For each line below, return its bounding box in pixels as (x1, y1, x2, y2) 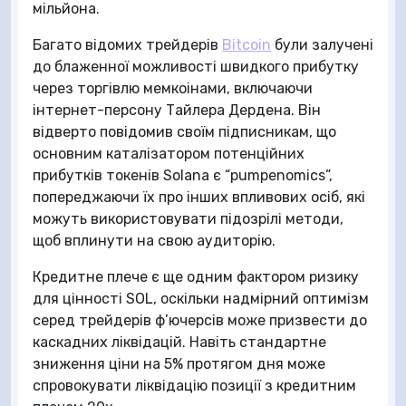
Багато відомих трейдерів (33, 36, 222, 53)
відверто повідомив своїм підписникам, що (33, 123, 336, 140)
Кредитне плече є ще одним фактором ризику (33, 268, 359, 285)
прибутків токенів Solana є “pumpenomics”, (33, 167, 333, 184)
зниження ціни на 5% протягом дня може (33, 355, 325, 372)
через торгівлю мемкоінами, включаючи (33, 80, 313, 97)
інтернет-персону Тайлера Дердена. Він (33, 101, 321, 119)
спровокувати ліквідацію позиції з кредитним (33, 377, 356, 394)
